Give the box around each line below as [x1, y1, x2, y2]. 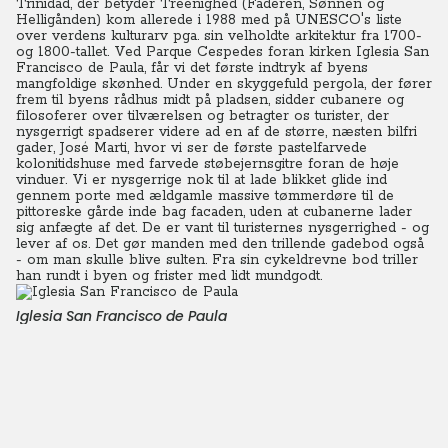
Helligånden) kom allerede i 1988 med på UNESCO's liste [16, 11, 402, 29]
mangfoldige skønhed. [16, 75, 162, 93]
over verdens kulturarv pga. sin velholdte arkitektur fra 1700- [16, 27, 422, 45]
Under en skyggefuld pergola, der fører [167, 75, 432, 93]
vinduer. [16, 171, 67, 189]
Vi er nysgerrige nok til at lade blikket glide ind [72, 171, 387, 189]
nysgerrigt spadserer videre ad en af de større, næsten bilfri [16, 123, 417, 141]
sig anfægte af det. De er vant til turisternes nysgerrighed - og [16, 219, 429, 237]
